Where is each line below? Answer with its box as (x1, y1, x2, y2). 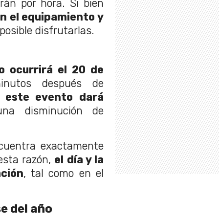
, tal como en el (23, 167, 104, 180)
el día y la (54, 153, 104, 166)
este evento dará (5, 91, 104, 104)
